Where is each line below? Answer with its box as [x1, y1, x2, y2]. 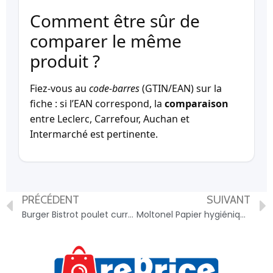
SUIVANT [207, 193, 250, 207]
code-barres [89, 81, 140, 95]
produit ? [30, 49, 100, 73]
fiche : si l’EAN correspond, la [30, 96, 165, 110]
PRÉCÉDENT [22, 193, 79, 207]
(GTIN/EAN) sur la [140, 81, 222, 95]
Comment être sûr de [30, 9, 200, 32]
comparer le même [30, 29, 182, 52]
